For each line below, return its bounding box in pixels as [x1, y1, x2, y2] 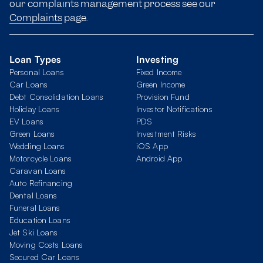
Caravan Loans [9, 166, 66, 176]
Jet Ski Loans [9, 227, 58, 237]
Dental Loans [9, 190, 58, 200]
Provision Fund [136, 92, 190, 102]
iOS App [136, 141, 168, 151]
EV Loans [9, 116, 43, 126]
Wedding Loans [9, 141, 65, 151]
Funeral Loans [9, 203, 60, 213]
